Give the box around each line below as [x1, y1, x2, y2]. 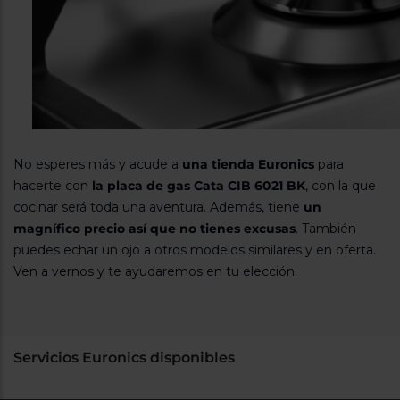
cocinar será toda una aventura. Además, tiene [13, 199, 304, 216]
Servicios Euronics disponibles [13, 349, 235, 367]
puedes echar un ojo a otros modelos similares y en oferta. [13, 242, 376, 259]
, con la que [305, 178, 376, 195]
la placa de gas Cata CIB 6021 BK [92, 178, 305, 195]
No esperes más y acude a [13, 156, 182, 173]
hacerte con [13, 178, 92, 195]
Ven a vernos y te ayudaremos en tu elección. [13, 263, 297, 280]
